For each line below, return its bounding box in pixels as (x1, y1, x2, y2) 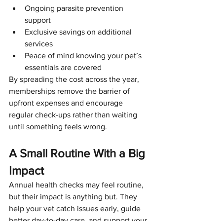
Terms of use (16, 16, 61, 25)
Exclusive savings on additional (25, 27, 134, 36)
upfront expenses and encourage (9, 98, 125, 107)
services (25, 39, 53, 48)
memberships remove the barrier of (9, 86, 132, 95)
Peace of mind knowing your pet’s (25, 51, 144, 60)
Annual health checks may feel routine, (9, 180, 146, 189)
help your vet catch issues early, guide (9, 204, 143, 213)
